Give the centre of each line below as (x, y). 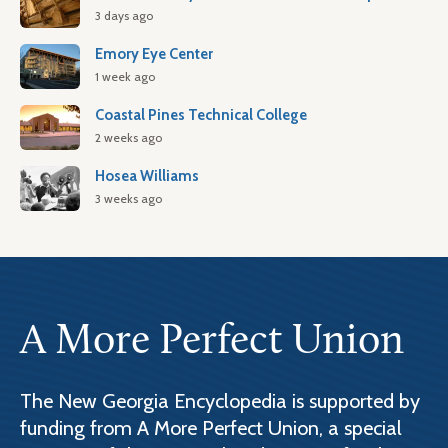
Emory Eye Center (154, 54)
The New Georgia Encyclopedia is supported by (220, 401)
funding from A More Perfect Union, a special (211, 428)
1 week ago (125, 76)
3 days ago (124, 15)
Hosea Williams (147, 176)
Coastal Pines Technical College (201, 115)
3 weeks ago (128, 198)
